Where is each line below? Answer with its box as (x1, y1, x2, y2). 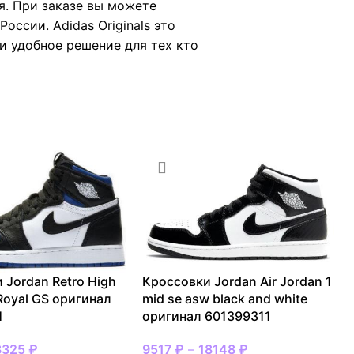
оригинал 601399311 (142, 308, 272, 325)
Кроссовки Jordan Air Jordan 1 (142, 273, 333, 290)
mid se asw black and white (142, 291, 308, 307)
